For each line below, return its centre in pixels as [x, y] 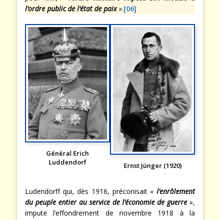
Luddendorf [68, 162]
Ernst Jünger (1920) [152, 165]
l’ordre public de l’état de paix [72, 8]
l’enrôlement [176, 191]
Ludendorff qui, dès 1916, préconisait [88, 191]
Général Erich [68, 153]
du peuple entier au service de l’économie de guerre [107, 202]
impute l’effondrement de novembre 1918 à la [110, 213]
